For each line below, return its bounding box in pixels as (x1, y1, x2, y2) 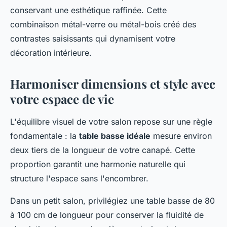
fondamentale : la (10, 131, 79, 141)
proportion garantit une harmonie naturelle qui (10, 159, 185, 170)
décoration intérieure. (10, 48, 92, 58)
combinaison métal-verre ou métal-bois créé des (10, 19, 196, 30)
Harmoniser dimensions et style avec (10, 75, 215, 92)
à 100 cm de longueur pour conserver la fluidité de (10, 210, 204, 220)
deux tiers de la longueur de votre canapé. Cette (10, 145, 195, 156)
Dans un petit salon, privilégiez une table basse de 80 (10, 196, 215, 206)
